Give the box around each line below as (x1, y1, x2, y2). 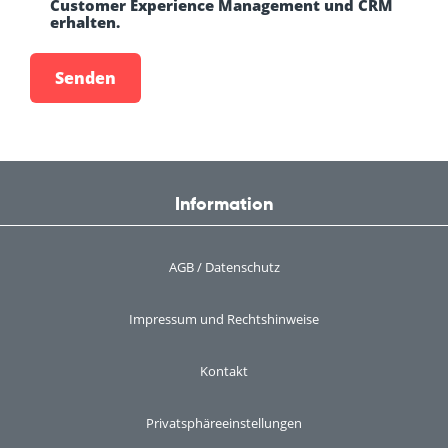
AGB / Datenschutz (168, 258, 280, 277)
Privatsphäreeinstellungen (146, 414, 302, 433)
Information (175, 192, 273, 216)
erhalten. (50, 12, 120, 33)
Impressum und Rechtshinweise (129, 310, 319, 329)
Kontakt (200, 362, 248, 381)
